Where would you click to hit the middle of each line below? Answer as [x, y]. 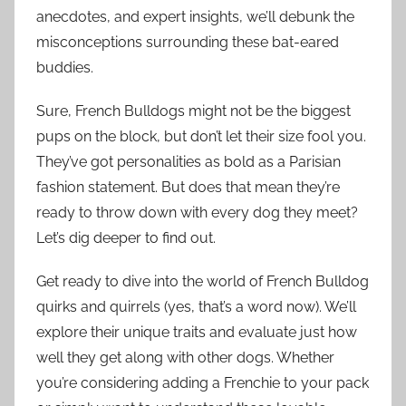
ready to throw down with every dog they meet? [197, 213]
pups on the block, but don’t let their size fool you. [201, 137]
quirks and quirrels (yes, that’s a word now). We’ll [196, 307]
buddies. [65, 68]
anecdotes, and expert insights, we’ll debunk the [195, 17]
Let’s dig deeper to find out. [126, 238]
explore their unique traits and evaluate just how [197, 333]
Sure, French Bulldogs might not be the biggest [193, 111]
